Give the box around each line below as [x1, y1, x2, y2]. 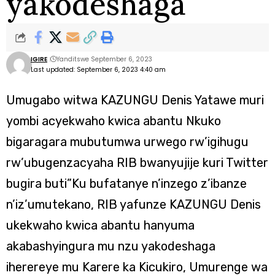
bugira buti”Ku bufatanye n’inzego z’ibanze [6, 176, 247, 191]
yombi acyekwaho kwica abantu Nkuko [6, 114, 221, 128]
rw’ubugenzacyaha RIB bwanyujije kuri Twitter [6, 155, 268, 170]
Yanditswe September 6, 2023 [56, 55, 152, 64]
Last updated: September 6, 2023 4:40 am [31, 65, 166, 74]
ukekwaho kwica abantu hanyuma [6, 218, 195, 233]
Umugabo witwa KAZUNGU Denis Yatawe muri [6, 93, 264, 107]
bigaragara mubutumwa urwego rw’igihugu [6, 134, 249, 149]
